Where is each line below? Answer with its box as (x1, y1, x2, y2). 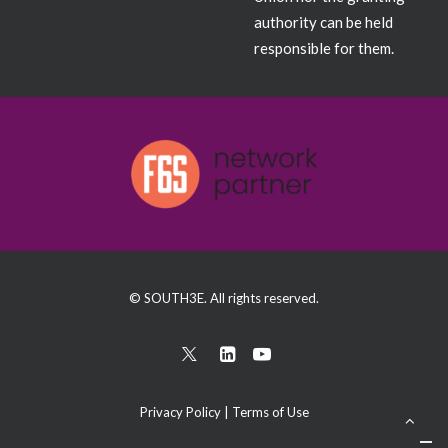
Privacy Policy (139, 404, 221, 420)
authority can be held (254, 13, 393, 31)
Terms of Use (231, 404, 309, 420)
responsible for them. (254, 39, 394, 57)
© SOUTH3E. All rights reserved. (129, 290, 319, 306)
